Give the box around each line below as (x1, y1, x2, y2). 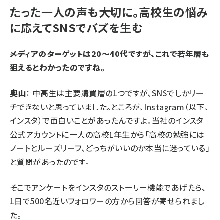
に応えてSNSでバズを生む (10, 19, 143, 36)
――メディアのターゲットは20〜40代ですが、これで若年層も (10, 47, 209, 59)
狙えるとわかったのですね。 (10, 61, 105, 73)
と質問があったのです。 (10, 155, 90, 167)
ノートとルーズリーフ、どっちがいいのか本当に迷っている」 (10, 141, 210, 154)
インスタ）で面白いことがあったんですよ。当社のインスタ (10, 114, 204, 126)
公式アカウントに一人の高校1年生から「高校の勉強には (10, 128, 205, 140)
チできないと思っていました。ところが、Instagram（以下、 (10, 100, 209, 112)
